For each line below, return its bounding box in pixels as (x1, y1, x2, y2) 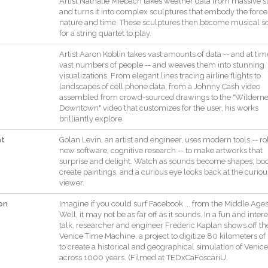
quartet (99, 29, 124, 38)
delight (105, 157, 130, 166)
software (77, 146, 107, 155)
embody (205, 7, 234, 16)
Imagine (59, 199, 89, 208)
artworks (216, 146, 247, 155)
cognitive (111, 146, 143, 155)
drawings (176, 93, 209, 102)
